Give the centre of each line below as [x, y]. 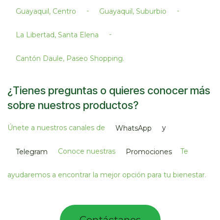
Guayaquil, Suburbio [133, 11]
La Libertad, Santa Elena [57, 35]
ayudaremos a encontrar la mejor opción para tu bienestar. [107, 175]
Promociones [149, 152]
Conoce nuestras [88, 151]
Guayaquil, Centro [46, 11]
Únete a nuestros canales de [57, 128]
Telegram [32, 152]
